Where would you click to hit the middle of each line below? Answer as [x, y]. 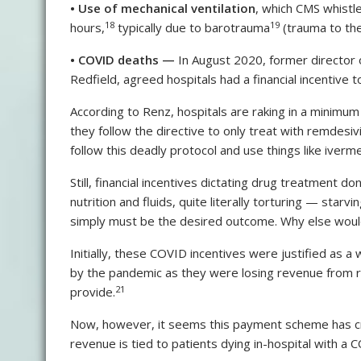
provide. [93, 292]
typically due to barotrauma [192, 28]
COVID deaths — [127, 60]
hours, [87, 28]
